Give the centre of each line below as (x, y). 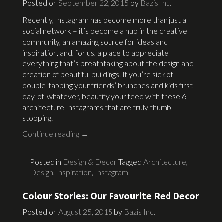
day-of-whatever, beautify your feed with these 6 (104, 96)
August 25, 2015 (85, 211)
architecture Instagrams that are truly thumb (97, 107)
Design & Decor (90, 161)
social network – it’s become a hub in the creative (105, 30)
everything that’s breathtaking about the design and (108, 63)
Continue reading (52, 133)
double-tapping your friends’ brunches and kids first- (109, 85)
